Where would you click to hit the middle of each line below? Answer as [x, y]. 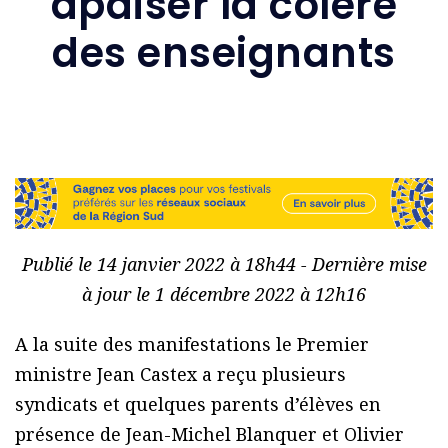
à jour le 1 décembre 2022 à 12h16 [224, 294]
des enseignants [224, 52]
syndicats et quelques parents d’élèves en [198, 404]
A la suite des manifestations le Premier [192, 344]
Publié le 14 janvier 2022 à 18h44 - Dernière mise [224, 264]
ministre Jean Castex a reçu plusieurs [180, 374]
